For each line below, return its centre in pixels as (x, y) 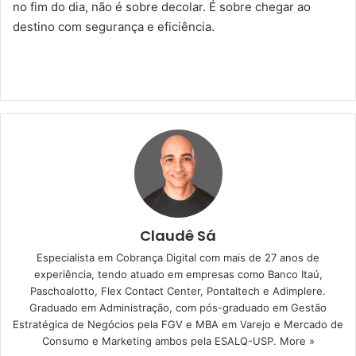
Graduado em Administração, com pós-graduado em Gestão (178, 308)
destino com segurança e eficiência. (114, 27)
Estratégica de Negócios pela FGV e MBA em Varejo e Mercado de (178, 325)
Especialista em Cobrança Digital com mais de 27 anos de (178, 258)
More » (297, 341)
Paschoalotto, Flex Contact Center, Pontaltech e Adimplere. (178, 291)
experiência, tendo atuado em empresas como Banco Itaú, (178, 275)
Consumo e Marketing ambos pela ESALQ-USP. (161, 341)
